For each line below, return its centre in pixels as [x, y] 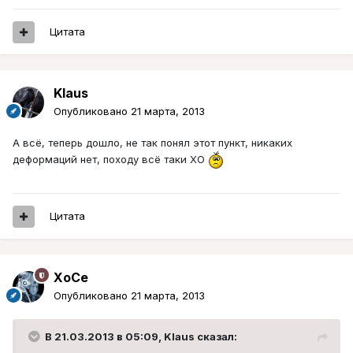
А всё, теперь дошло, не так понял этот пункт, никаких [152, 143]
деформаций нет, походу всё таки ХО [110, 159]
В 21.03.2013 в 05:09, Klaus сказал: [141, 337]
